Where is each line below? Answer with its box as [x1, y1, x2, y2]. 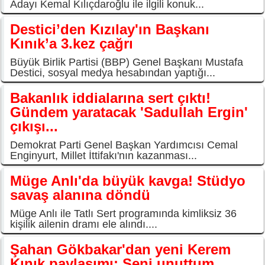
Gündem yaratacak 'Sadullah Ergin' [10, 104, 248, 120]
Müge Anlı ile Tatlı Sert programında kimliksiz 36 [10, 207, 237, 219]
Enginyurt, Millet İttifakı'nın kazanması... [10, 149, 197, 161]
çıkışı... [10, 118, 58, 134]
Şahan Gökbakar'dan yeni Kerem [10, 241, 231, 257]
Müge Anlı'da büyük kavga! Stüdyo [10, 172, 245, 189]
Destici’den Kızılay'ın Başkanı [10, 21, 209, 37]
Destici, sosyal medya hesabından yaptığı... [10, 66, 215, 79]
